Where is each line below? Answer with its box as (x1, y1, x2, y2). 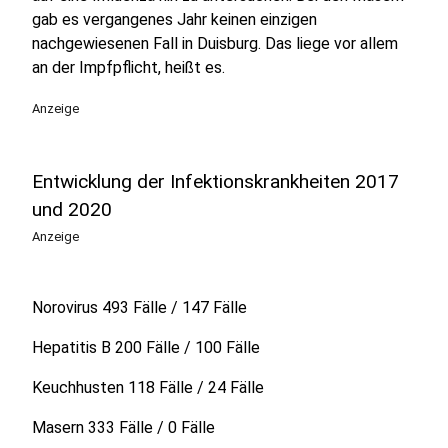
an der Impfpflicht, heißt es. (32, 58, 225, 77)
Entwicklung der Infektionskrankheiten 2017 (32, 170, 399, 193)
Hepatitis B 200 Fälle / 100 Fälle (32, 338, 260, 357)
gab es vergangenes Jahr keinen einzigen (32, 10, 317, 29)
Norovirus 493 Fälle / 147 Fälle (32, 298, 247, 317)
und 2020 (32, 198, 112, 221)
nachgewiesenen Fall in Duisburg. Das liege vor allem (32, 34, 398, 53)
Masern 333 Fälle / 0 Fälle (32, 418, 215, 437)
